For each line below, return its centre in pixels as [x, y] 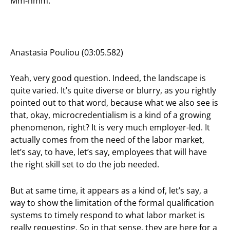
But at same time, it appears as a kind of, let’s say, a [109, 190]
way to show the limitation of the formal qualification [112, 203]
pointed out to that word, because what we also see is [114, 103]
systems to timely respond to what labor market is [108, 215]
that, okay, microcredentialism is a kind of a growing [111, 115]
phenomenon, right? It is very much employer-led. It [110, 128]
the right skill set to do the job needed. [85, 165]
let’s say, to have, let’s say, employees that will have [109, 152]
